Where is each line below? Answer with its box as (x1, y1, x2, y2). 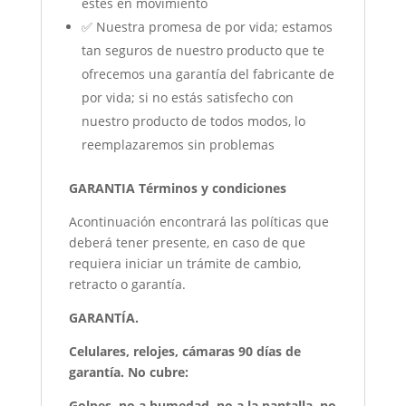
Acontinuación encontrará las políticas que (68, 213, 329, 231)
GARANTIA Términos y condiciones (68, 179, 286, 198)
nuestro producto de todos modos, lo (81, 112, 305, 130)
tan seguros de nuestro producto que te (81, 42, 324, 60)
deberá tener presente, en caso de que (68, 234, 305, 252)
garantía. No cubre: (68, 363, 188, 382)
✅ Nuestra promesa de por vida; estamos (81, 18, 333, 36)
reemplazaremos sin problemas (81, 136, 275, 154)
